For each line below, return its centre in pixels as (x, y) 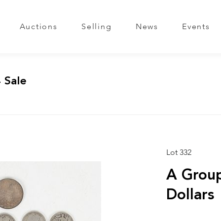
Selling (97, 27)
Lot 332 (179, 153)
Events (196, 27)
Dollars (190, 195)
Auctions (38, 27)
